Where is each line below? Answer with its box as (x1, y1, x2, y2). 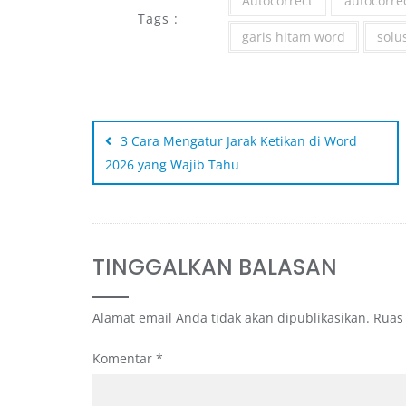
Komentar (92, 349, 156, 367)
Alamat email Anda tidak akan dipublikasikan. (92, 308, 370, 326)
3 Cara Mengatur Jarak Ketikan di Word (121, 131, 357, 150)
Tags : (138, 9, 179, 27)
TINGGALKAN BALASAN (92, 251, 337, 282)
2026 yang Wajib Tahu (105, 155, 239, 173)
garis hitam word (242, 27, 345, 45)
